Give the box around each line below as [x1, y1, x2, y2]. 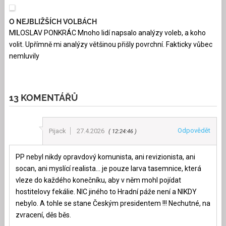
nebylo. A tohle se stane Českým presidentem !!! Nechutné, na [15, 199, 210, 207]
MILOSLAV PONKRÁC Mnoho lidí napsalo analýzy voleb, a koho [9, 28, 206, 37]
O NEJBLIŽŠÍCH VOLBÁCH [9, 17, 97, 26]
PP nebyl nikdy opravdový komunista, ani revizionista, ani [15, 152, 195, 161]
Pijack [49, 127, 67, 135]
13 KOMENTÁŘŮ [9, 92, 78, 103]
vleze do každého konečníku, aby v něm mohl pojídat [15, 176, 181, 184]
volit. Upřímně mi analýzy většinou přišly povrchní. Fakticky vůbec [9, 40, 212, 48]
